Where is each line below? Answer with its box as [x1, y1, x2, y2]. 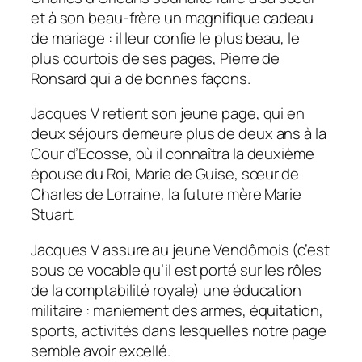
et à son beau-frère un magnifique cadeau [31, 6, 314, 28]
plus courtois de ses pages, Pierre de [31, 47, 280, 69]
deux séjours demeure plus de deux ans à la [31, 123, 326, 145]
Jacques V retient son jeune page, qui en [31, 103, 305, 124]
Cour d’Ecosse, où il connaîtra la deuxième [31, 143, 314, 165]
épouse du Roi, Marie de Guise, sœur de [31, 163, 300, 185]
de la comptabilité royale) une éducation [31, 279, 301, 301]
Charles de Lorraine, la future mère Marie [31, 183, 301, 205]
